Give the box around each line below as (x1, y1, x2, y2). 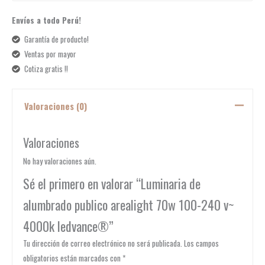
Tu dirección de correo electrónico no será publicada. (22, 237, 182, 250)
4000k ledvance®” (22, 216, 114, 235)
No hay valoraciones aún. (22, 154, 96, 167)
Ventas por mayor (24, 48, 76, 60)
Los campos (183, 237, 219, 250)
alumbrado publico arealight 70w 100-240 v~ (22, 195, 234, 214)
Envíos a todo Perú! (12, 14, 81, 27)
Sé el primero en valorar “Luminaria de (22, 173, 201, 193)
